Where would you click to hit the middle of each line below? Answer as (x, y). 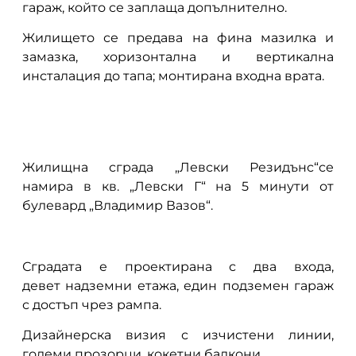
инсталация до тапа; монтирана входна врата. (173, 75)
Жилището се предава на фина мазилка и (178, 37)
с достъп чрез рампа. (91, 304)
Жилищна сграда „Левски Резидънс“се (178, 168)
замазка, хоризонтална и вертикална (178, 56)
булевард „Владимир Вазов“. (117, 206)
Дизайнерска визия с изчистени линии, (178, 335)
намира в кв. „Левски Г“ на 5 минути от (178, 187)
